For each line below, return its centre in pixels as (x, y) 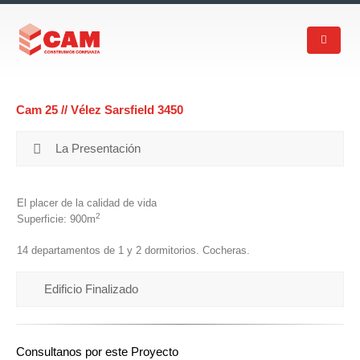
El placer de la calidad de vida (87, 203)
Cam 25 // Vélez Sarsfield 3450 (100, 110)
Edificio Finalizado (91, 289)
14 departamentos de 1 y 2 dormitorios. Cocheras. (133, 250)
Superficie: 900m (56, 219)
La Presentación (96, 149)
